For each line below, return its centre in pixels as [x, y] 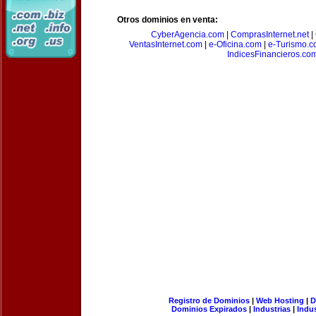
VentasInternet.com [166, 44]
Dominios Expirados [209, 309]
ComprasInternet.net [269, 35]
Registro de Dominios [209, 300]
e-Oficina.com [235, 44]
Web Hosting [280, 300]
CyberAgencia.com [187, 35]
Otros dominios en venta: [168, 20]
